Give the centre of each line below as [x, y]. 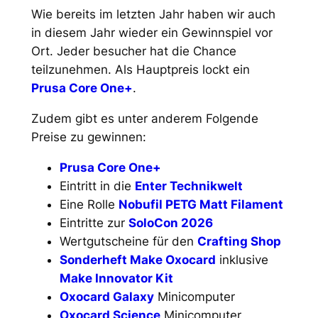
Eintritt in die [97, 186]
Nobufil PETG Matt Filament [201, 204]
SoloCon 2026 [170, 223]
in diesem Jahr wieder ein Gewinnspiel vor [152, 33]
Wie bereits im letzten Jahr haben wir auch [153, 15]
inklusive [242, 259]
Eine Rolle [89, 204]
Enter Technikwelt [188, 186]
